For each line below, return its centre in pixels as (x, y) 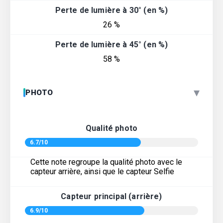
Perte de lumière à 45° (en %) (111, 45)
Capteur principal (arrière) (111, 197)
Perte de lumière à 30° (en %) (111, 10)
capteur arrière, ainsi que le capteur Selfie (102, 172)
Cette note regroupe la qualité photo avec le (106, 162)
